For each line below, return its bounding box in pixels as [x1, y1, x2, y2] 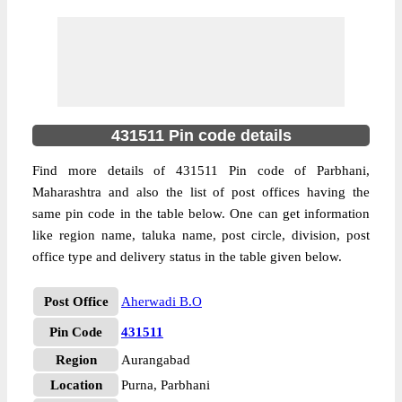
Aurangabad [121, 353, 190, 367]
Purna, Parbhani [121, 378, 210, 392]
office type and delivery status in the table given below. [32, 249, 342, 264]
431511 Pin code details [110, 127, 292, 144]
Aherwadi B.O [121, 294, 202, 309]
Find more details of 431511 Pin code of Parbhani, [32, 163, 370, 178]
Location [49, 378, 102, 392]
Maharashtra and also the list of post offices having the [32, 185, 370, 199]
